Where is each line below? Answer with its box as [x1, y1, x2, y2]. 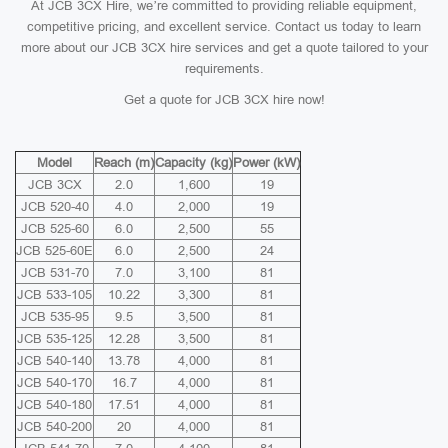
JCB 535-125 [17, 331, 92, 346]
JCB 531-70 [20, 265, 89, 280]
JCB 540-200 [17, 419, 92, 434]
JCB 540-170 [17, 375, 92, 390]
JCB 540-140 [17, 353, 92, 368]
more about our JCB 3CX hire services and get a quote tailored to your [20, 40, 428, 55]
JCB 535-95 [20, 309, 89, 324]
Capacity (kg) [155, 155, 232, 170]
